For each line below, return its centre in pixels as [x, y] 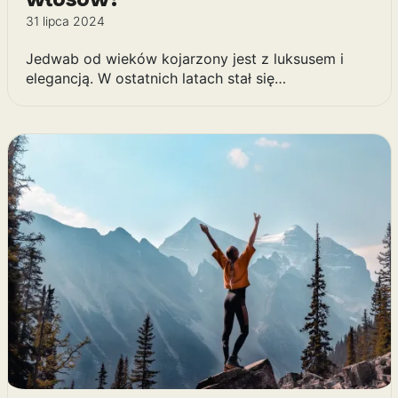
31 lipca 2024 [65, 21]
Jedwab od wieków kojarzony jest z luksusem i [184, 59]
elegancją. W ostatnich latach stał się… [155, 79]
